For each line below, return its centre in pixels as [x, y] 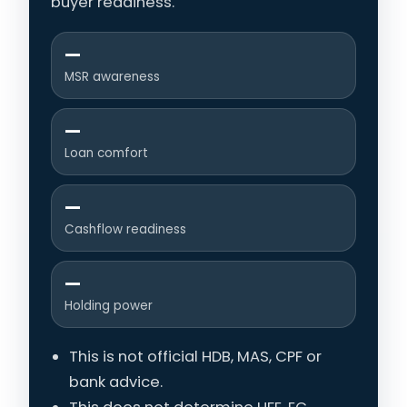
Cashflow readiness [125, 229]
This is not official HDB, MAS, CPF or [195, 356]
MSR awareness [112, 76]
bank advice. [116, 382]
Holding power [109, 305]
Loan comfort [106, 153]
